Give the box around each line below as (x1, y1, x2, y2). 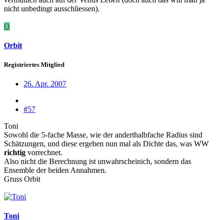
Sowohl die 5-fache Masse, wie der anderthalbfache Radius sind (4, 131, 202, 139)
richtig (4, 148, 26, 157)
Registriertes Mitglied (4, 61, 64, 69)
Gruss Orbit (4, 175, 40, 184)
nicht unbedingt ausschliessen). (4, 4, 100, 13)
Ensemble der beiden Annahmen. (4, 166, 107, 175)
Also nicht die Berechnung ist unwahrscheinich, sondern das (4, 157, 191, 166)
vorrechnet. (26, 148, 62, 157)
